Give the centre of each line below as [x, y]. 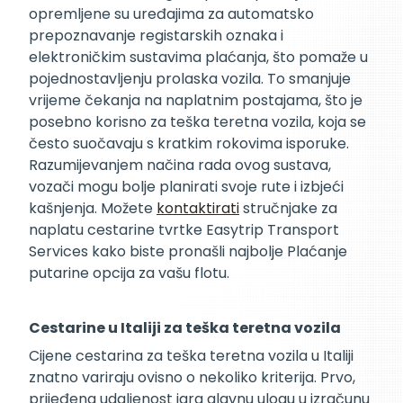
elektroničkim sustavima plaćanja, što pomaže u [198, 58]
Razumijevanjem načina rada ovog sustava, [180, 166]
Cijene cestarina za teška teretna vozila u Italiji [191, 355]
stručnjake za [288, 209]
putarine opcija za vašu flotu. [129, 273]
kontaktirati [198, 209]
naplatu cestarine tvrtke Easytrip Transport [184, 230]
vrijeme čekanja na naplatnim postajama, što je [196, 101]
